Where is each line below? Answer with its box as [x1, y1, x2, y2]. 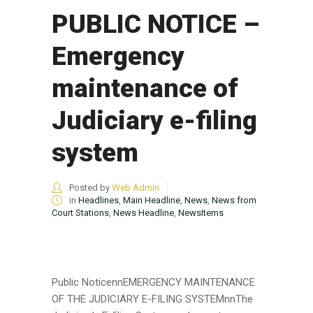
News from [212, 195, 256, 206]
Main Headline [123, 195, 180, 206]
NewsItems [178, 208, 224, 219]
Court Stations [52, 208, 109, 219]
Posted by [67, 182, 112, 194]
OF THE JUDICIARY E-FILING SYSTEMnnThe [52, 293, 253, 306]
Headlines [78, 195, 119, 206]
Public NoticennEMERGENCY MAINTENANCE [52, 276, 255, 289]
